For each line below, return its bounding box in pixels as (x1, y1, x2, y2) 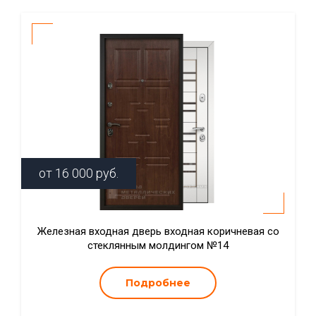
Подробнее (126, 276, 190, 289)
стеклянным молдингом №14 (87, 239, 229, 252)
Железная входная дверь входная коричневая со (37, 225, 279, 238)
